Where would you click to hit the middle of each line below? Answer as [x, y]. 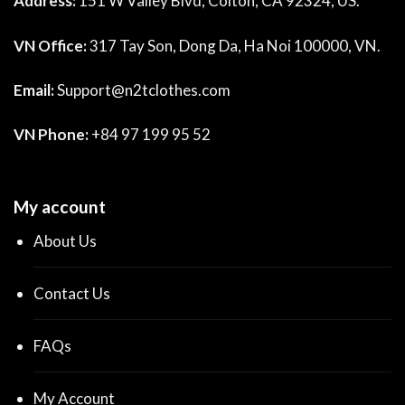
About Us [66, 241]
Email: [34, 89]
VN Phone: [51, 134]
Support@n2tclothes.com [144, 89]
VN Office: [52, 45]
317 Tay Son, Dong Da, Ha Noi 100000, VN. [235, 45]
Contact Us [72, 294]
